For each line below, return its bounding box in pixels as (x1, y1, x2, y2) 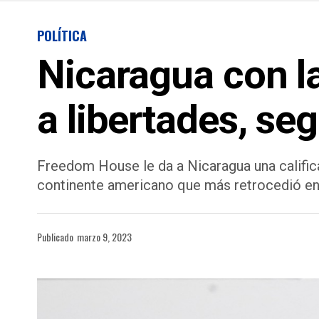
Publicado (37, 229, 73, 244)
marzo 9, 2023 (77, 229, 132, 244)
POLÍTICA (37, 26, 87, 45)
